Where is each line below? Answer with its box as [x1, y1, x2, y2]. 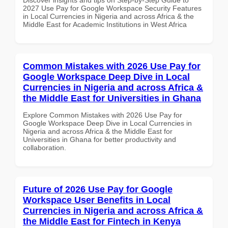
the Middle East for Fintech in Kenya [23, 216, 181, 226]
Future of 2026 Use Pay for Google [23, 184, 173, 194]
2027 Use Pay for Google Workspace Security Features [23, 4, 202, 12]
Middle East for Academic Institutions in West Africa [23, 20, 187, 28]
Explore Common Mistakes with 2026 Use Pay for [23, 110, 182, 119]
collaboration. [23, 143, 66, 152]
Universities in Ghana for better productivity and [23, 135, 176, 144]
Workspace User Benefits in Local [23, 194, 170, 205]
